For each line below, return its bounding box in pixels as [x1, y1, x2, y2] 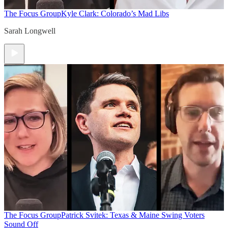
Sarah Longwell [4, 26, 55, 35]
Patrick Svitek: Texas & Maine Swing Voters [61, 210, 205, 219]
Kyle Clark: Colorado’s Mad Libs [61, 9, 169, 18]
